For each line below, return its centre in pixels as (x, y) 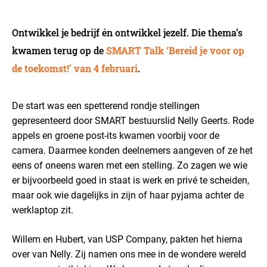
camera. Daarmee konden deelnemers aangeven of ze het (132, 150)
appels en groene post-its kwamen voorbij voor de (116, 136)
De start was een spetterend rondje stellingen (106, 106)
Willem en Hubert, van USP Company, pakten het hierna (127, 239)
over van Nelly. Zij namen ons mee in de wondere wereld (129, 254)
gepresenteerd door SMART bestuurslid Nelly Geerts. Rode (133, 121)
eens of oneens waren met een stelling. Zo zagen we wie (130, 165)
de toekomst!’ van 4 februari (75, 68)
